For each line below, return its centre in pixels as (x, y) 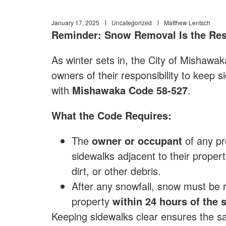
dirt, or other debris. (116, 171)
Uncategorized (132, 22)
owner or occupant (137, 140)
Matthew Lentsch (187, 22)
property (92, 201)
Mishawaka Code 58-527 (130, 90)
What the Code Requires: (111, 115)
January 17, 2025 (75, 22)
